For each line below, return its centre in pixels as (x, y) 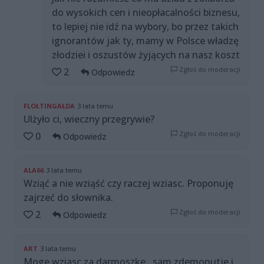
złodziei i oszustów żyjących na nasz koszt (146, 55)
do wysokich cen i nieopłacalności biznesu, (146, 13)
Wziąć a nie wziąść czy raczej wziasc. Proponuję (128, 184)
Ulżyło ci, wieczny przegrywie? (89, 119)
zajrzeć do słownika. (68, 198)
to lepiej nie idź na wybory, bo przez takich (145, 27)
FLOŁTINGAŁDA (49, 106)
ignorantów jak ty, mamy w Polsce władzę (145, 41)
